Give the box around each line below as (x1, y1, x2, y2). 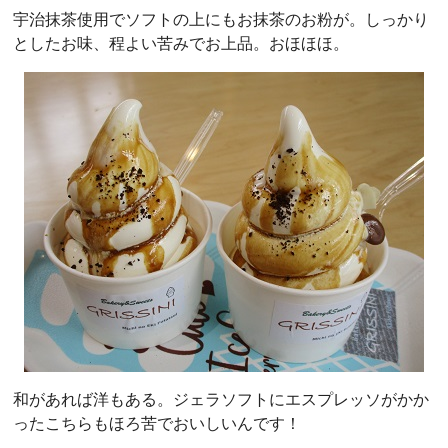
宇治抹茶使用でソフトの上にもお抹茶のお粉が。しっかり (13, 9, 429, 29)
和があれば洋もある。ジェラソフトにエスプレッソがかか (13, 389, 429, 409)
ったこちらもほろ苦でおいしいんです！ (13, 413, 301, 433)
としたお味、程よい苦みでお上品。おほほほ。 (13, 33, 349, 53)
